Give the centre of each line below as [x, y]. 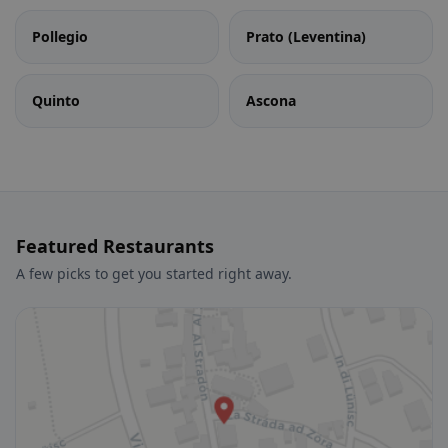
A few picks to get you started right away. [154, 273]
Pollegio [60, 36]
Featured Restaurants [115, 246]
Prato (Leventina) [306, 36]
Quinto [56, 100]
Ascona [271, 100]
